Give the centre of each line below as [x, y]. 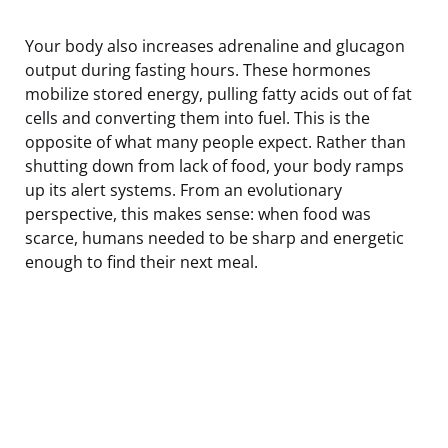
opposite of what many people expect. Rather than [215, 141]
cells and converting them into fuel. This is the [197, 117]
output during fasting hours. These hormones [198, 69]
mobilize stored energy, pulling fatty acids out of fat [218, 93]
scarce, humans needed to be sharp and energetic [214, 237]
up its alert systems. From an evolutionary [183, 189]
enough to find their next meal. [141, 261]
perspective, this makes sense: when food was [198, 213]
